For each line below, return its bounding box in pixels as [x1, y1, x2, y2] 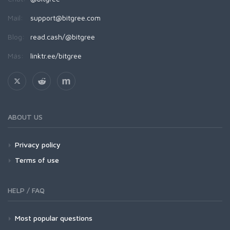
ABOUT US [8, 112, 43, 122]
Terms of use [15, 156, 59, 165]
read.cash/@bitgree [30, 32, 95, 42]
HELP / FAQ [8, 186, 45, 195]
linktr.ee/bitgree [30, 51, 82, 61]
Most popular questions [15, 214, 92, 223]
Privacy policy [15, 140, 61, 149]
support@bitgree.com [30, 13, 101, 23]
